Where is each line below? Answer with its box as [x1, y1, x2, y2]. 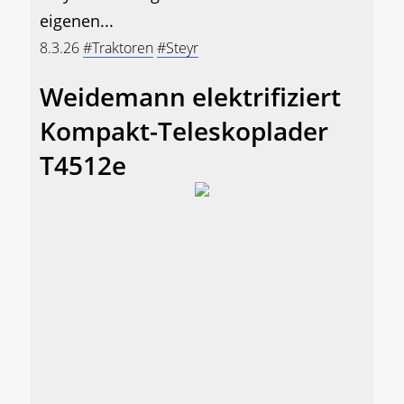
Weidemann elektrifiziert [40, 78, 341, 114]
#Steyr [157, 37, 198, 58]
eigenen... [40, 9, 114, 32]
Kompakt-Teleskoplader [40, 113, 328, 148]
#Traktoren [83, 37, 153, 58]
